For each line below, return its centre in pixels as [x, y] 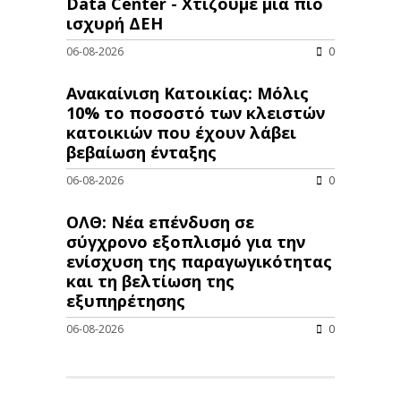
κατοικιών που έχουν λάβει [181, 133]
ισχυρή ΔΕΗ [115, 24]
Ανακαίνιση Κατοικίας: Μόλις [188, 94]
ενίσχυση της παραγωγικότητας [199, 262]
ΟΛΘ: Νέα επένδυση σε [160, 222]
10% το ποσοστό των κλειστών [196, 113]
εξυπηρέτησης [126, 301]
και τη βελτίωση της [150, 282]
